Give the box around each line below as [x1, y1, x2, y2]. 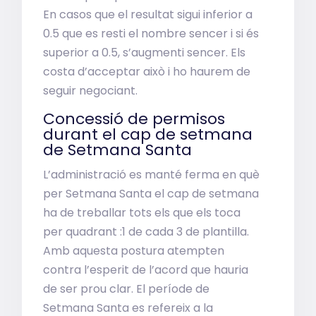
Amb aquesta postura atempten [43, 243, 225, 259]
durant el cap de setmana [43, 123, 253, 145]
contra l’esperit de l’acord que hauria [43, 262, 249, 278]
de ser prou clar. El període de [43, 281, 210, 297]
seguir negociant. [43, 83, 138, 99]
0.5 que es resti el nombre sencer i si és [43, 25, 260, 42]
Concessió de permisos [43, 108, 226, 130]
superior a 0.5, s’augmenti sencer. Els [43, 44, 246, 61]
